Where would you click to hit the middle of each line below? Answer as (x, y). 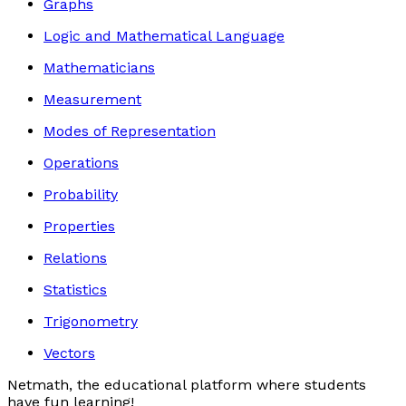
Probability (81, 194)
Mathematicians (99, 68)
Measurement (92, 99)
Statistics (75, 290)
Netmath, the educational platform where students (187, 385)
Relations (75, 258)
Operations (81, 163)
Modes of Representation (130, 131)
